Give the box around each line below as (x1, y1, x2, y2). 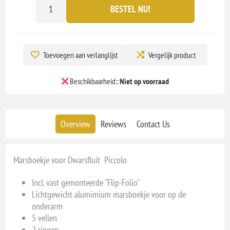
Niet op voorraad (119, 76, 169, 87)
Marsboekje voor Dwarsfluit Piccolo (13, 154, 127, 166)
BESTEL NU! (110, 3, 150, 15)
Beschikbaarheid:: (69, 76, 119, 87)
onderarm (32, 200, 63, 213)
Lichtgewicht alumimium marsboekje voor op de (32, 188, 186, 201)
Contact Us (136, 118, 170, 130)
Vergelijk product (148, 49, 196, 60)
